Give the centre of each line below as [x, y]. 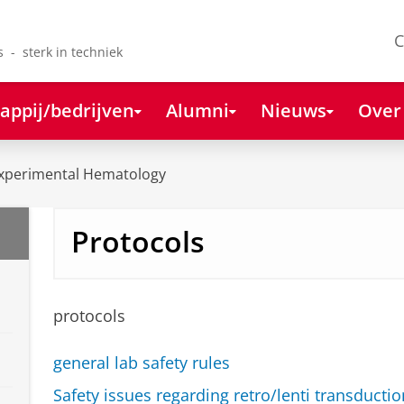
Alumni [197, 110]
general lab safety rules [141, 363]
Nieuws [293, 110]
